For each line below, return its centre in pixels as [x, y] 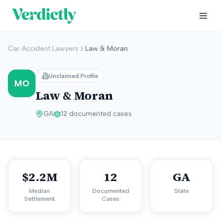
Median [39, 191]
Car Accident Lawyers [43, 49]
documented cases [99, 114]
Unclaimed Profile [74, 76]
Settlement [39, 199]
